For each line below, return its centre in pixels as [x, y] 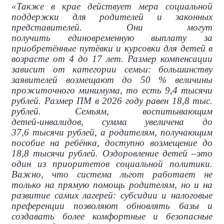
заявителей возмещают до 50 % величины [112, 79]
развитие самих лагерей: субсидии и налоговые [112, 195]
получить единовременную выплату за [112, 37]
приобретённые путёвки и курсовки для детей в [112, 48]
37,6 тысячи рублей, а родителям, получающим [112, 132]
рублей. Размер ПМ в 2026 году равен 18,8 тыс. [112, 100]
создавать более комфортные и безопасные [112, 216]
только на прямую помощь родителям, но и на [112, 184]
